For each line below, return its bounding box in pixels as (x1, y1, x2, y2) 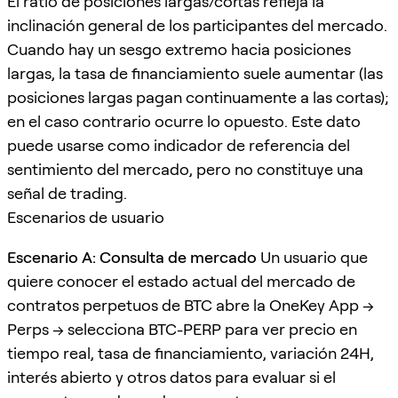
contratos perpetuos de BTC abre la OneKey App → (7, 295, 374, 314)
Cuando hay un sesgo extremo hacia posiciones (7, 39, 351, 59)
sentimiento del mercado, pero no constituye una (7, 159, 363, 179)
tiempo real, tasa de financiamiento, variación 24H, (7, 343, 374, 362)
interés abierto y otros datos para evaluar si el (7, 367, 336, 386)
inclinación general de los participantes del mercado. (7, 15, 387, 35)
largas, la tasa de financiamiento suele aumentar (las (7, 63, 383, 83)
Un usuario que (257, 247, 368, 267)
